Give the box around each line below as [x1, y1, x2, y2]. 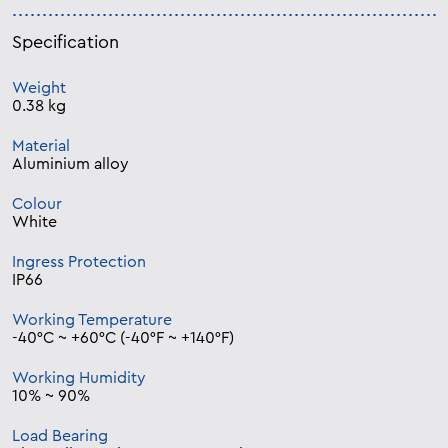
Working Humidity [12, 370, 146, 387]
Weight [12, 80, 66, 97]
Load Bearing [12, 428, 108, 445]
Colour [12, 196, 62, 213]
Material [12, 138, 70, 155]
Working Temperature [12, 312, 172, 329]
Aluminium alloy [12, 156, 129, 173]
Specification [12, 33, 119, 52]
